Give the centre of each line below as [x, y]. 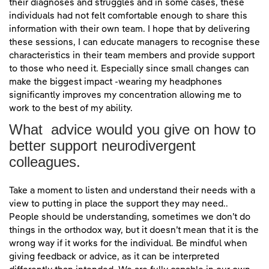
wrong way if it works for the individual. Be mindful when [128, 244]
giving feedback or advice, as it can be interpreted [114, 257]
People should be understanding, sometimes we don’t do [130, 217]
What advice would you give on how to [132, 130]
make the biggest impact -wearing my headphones [116, 82]
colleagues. [45, 162]
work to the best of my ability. [71, 109]
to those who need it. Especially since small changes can [129, 69]
